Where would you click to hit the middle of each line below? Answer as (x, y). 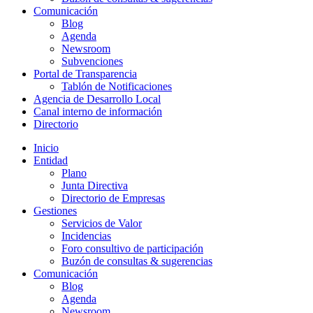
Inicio (46, 147)
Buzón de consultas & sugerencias (137, 261)
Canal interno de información (98, 111)
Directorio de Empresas (113, 198)
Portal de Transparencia (85, 73)
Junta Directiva (95, 185)
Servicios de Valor (102, 223)
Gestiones (55, 210)
